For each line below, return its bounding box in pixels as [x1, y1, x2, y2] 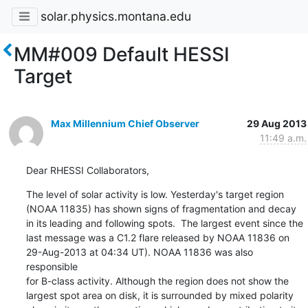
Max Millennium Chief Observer [50, 117, 199, 129]
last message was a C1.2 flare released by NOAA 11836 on [25, 231, 289, 243]
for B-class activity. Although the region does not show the [25, 274, 289, 287]
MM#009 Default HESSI [14, 42, 230, 66]
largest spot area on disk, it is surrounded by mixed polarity [25, 289, 294, 301]
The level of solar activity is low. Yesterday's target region [25, 188, 284, 200]
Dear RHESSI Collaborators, [25, 164, 149, 176]
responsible [25, 260, 78, 272]
